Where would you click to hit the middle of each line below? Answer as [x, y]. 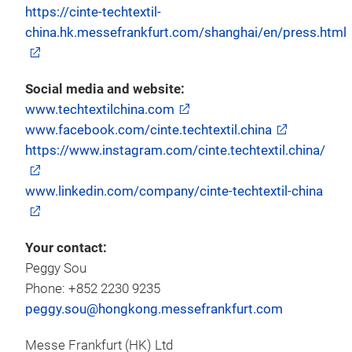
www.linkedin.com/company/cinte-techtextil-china [174, 191]
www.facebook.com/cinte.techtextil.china [148, 130]
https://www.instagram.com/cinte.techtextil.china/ [175, 150]
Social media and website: [105, 89]
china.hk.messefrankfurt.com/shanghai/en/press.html [186, 32]
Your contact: [66, 247]
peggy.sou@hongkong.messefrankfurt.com [154, 309]
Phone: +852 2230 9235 [93, 288]
